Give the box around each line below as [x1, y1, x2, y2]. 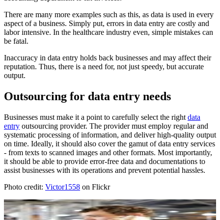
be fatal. [4, 36, 28, 45]
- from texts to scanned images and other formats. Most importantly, [4, 148, 212, 157]
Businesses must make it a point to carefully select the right [4, 112, 188, 121]
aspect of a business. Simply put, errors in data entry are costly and [4, 19, 209, 27]
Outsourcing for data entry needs [4, 89, 171, 103]
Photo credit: [4, 182, 45, 191]
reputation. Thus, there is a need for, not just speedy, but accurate [4, 62, 204, 71]
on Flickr [80, 182, 110, 191]
